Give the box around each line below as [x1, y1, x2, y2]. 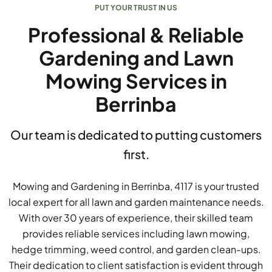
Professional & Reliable [28, 22, 244, 47]
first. [123, 146, 149, 162]
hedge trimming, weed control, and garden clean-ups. [11, 243, 261, 256]
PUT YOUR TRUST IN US [95, 3, 177, 13]
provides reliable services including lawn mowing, [22, 227, 250, 240]
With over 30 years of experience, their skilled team [19, 211, 253, 225]
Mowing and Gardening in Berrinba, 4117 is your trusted [13, 180, 259, 193]
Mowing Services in [45, 69, 227, 93]
